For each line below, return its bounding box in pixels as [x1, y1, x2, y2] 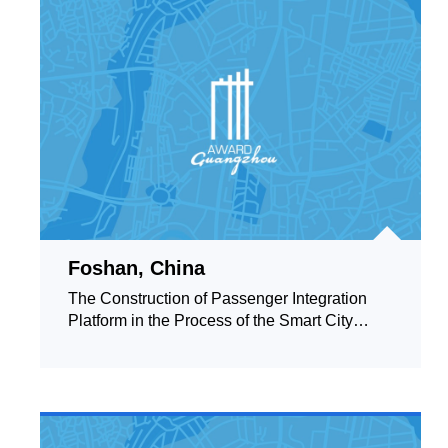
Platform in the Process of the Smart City [68, 312, 353, 329]
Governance [68, 334, 155, 351]
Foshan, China [68, 257, 205, 279]
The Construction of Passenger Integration [68, 290, 367, 307]
